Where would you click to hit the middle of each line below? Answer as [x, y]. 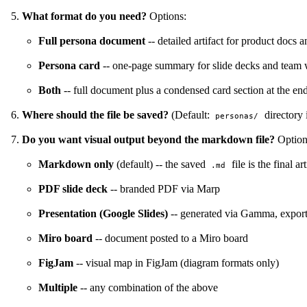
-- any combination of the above [148, 287]
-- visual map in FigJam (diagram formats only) [176, 262]
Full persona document [92, 40]
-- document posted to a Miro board [170, 238]
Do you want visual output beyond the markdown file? [148, 139]
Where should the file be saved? [95, 114]
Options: [167, 16]
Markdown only [76, 164]
